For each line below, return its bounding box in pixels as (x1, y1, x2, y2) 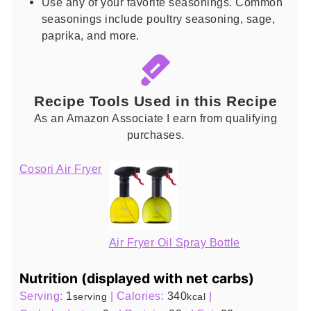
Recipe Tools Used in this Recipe (34, 92, 277, 109)
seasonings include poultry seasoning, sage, (41, 12, 276, 25)
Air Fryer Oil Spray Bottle (108, 235, 240, 249)
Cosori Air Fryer (19, 162, 102, 175)
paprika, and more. (41, 28, 140, 42)
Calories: (116, 289, 167, 303)
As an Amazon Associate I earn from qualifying (33, 111, 278, 124)
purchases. (126, 128, 185, 141)
